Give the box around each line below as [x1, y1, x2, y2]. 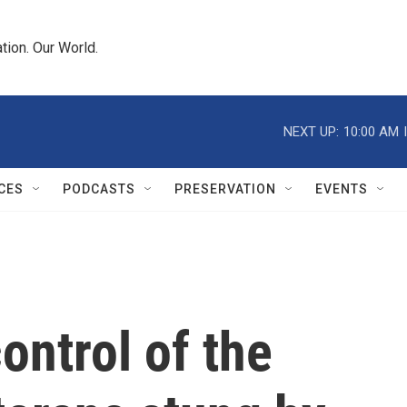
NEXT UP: [283, 123, 339, 140]
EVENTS [315, 182, 368, 196]
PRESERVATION [174, 182, 276, 196]
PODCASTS [63, 182, 135, 196]
